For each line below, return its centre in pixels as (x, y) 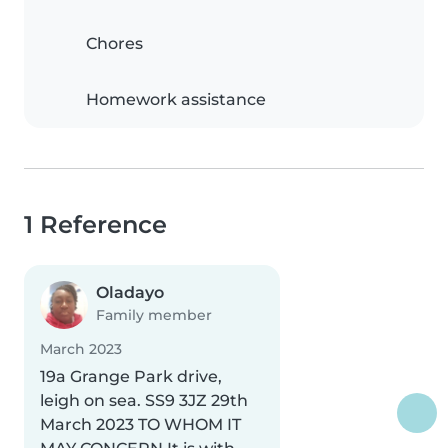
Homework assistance (176, 100)
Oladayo (130, 293)
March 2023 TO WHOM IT (140, 425)
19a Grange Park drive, (131, 377)
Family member (154, 315)
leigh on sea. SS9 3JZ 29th (144, 401)
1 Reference (95, 225)
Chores (114, 44)
